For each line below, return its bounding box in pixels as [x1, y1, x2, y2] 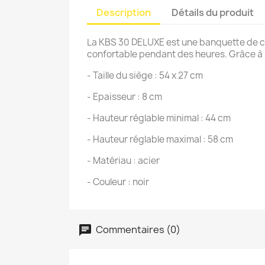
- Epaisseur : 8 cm [87, 91, 162, 103]
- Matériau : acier [87, 154, 161, 167]
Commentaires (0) [94, 222, 180, 236]
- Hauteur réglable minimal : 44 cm [87, 112, 231, 124]
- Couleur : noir [87, 176, 151, 188]
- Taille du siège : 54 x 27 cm [87, 69, 203, 82]
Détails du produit [172, 6, 254, 19]
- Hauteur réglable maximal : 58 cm [87, 133, 235, 146]
